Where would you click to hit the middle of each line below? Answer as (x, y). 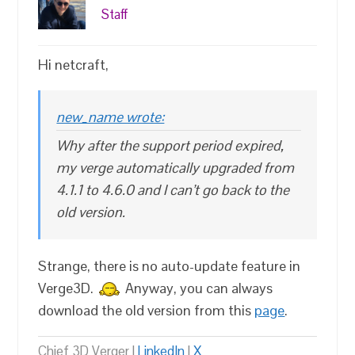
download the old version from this (147, 310)
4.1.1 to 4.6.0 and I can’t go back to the (173, 190)
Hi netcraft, (74, 65)
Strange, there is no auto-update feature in (170, 266)
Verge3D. (68, 288)
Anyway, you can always (198, 288)
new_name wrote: (111, 117)
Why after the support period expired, (170, 145)
